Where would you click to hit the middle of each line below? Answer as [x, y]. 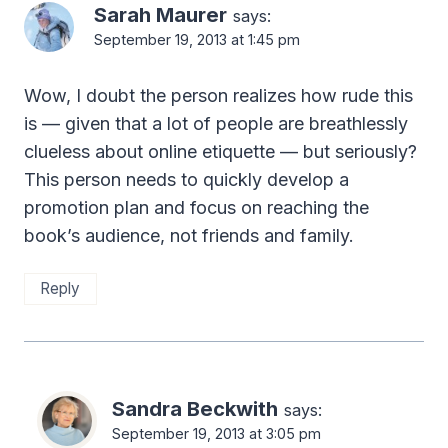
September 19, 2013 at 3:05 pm [216, 434]
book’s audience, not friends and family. [189, 235]
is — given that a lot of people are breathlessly [216, 123]
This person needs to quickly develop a [186, 179]
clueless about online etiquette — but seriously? [220, 151]
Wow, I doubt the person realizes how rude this [218, 95]
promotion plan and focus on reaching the [196, 207]
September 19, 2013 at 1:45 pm [197, 40]
